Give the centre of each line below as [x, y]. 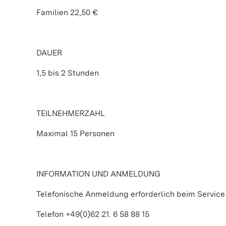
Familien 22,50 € [67, 12]
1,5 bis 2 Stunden [68, 73]
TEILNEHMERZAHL [71, 113]
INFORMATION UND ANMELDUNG [98, 174]
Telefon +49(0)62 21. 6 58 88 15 [93, 214]
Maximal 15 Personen [75, 133]
